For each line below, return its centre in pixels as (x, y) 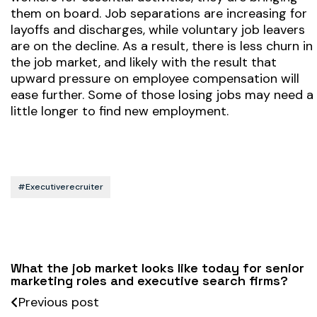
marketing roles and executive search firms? (149, 280)
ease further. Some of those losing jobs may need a (162, 94)
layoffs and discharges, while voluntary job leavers (158, 29)
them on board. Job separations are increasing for (159, 13)
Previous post (59, 302)
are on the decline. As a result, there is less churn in (162, 46)
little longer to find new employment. (120, 111)
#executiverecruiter (60, 186)
